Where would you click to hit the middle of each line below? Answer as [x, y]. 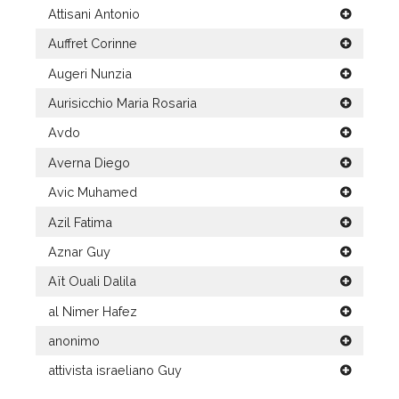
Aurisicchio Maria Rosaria [123, 103]
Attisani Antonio [94, 13]
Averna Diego [90, 162]
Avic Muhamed [93, 192]
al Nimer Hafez [93, 311]
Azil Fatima [81, 222]
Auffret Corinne [93, 44]
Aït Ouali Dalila [93, 281]
